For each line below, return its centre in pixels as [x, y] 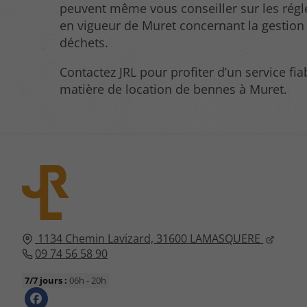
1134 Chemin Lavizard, [96, 238]
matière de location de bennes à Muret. [174, 89]
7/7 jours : [46, 280]
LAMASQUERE [225, 238]
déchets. [84, 42]
